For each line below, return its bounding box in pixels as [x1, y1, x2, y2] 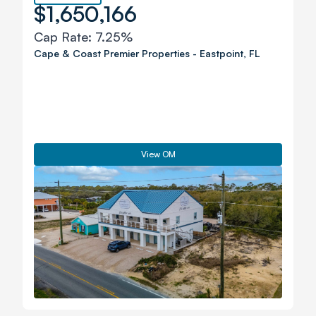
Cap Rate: [34, 29, 95, 44]
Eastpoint [200, 47, 243, 59]
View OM [140, 149, 176, 159]
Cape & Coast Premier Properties [34, 47, 190, 59]
